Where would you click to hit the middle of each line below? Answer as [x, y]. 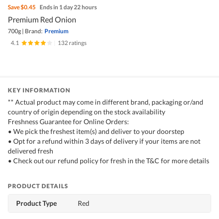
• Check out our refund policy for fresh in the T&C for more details [109, 161]
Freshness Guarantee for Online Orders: [68, 122]
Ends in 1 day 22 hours [68, 7]
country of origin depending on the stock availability [87, 112]
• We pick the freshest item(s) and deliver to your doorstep [96, 131]
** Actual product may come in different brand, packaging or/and [106, 102]
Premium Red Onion [42, 20]
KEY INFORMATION [39, 90]
